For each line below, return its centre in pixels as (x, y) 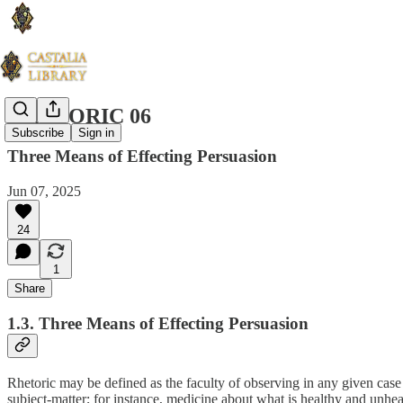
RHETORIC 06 (79, 116)
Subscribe (38, 133)
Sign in (96, 133)
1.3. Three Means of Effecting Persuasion (158, 324)
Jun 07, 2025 (44, 191)
